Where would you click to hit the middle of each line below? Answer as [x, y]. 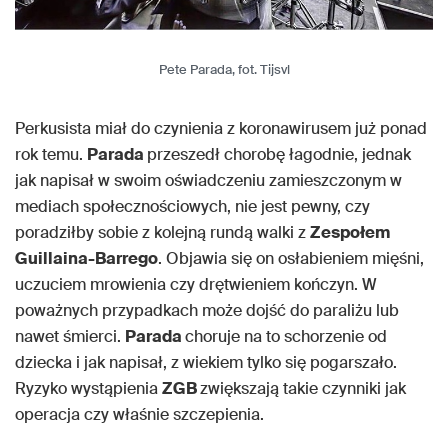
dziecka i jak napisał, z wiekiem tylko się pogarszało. [206, 362]
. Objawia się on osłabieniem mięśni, [291, 258]
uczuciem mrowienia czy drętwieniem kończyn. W [196, 284]
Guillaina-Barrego [86, 258]
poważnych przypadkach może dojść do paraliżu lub [207, 310]
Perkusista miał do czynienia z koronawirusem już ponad [221, 128]
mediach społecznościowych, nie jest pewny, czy [192, 206]
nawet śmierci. [70, 336]
